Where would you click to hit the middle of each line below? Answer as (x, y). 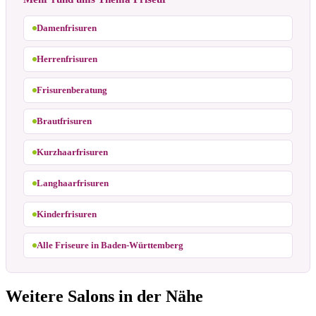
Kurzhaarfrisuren (72, 152)
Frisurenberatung (72, 90)
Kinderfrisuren (67, 214)
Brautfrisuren (64, 121)
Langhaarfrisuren (73, 183)
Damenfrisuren (67, 28)
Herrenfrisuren (67, 59)
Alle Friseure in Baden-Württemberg (110, 245)
